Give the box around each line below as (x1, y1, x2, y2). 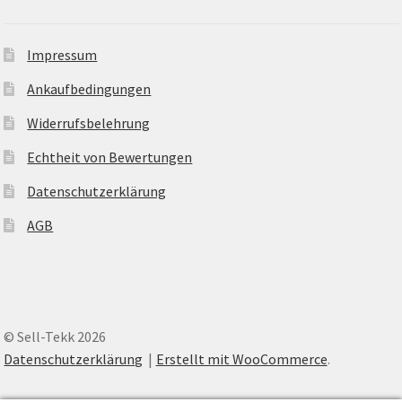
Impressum (27, 45, 98, 64)
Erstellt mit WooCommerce (155, 349, 328, 368)
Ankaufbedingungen (27, 79, 152, 98)
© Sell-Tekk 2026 (4, 327, 107, 345)
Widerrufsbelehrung (27, 113, 151, 132)
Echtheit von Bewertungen (27, 147, 193, 166)
